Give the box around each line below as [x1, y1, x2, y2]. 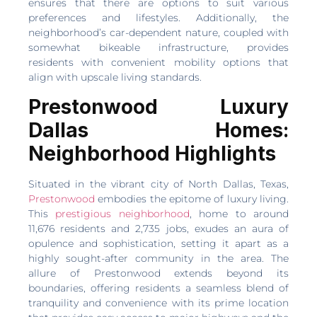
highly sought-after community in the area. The [28, 251, 289, 265]
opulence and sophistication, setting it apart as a [28, 236, 289, 250]
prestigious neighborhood [55, 207, 190, 220]
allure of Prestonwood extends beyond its [28, 266, 289, 279]
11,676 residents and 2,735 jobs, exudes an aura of [28, 221, 289, 235]
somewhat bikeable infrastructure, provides [28, 41, 289, 54]
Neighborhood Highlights [28, 141, 276, 166]
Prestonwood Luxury [28, 94, 289, 119]
